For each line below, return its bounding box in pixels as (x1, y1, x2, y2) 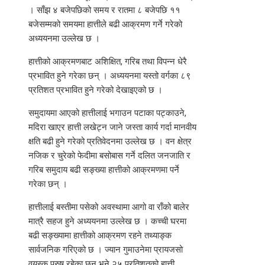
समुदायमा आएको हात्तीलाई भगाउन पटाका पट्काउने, (28, 108, 186, 119)
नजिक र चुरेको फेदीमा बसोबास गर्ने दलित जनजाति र (28, 150, 190, 161)
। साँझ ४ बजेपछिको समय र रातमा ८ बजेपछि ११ (28, 5, 180, 16)
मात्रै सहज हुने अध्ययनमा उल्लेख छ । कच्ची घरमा (28, 216, 186, 227)
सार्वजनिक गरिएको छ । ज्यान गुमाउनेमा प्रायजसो (28, 244, 183, 256)
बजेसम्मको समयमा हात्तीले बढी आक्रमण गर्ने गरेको (28, 19, 182, 30)
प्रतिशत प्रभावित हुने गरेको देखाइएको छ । (28, 85, 163, 96)
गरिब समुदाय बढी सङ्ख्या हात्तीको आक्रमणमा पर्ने (28, 164, 179, 176)
